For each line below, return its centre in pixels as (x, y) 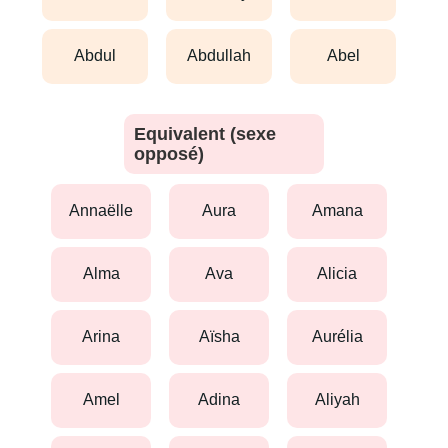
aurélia (342, 337)
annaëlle (106, 211)
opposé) (169, 153)
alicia (342, 274)
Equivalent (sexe (205, 133)
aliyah (342, 400)
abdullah (224, 56)
